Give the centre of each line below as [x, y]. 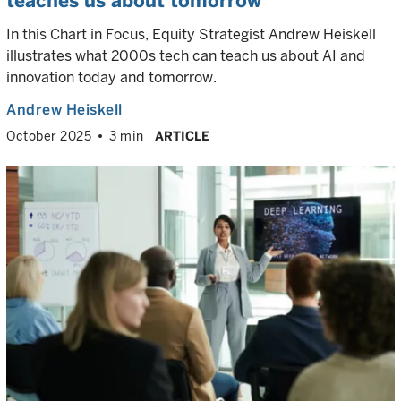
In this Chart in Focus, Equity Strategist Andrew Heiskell [191, 34]
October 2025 [49, 136]
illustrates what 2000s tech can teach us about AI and [186, 56]
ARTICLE [182, 136]
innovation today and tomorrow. [111, 77]
